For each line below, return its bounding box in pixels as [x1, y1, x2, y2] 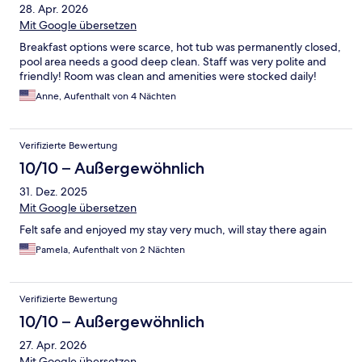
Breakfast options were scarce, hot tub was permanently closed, [19, 40, 341, 55]
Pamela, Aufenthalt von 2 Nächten [36, 243, 185, 257]
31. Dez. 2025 [19, 184, 87, 200]
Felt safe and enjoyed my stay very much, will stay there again [19, 222, 326, 238]
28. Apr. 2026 [19, 2, 88, 17]
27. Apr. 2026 [19, 338, 86, 353]
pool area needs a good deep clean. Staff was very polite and [19, 54, 326, 69]
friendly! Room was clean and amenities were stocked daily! [19, 69, 317, 84]
